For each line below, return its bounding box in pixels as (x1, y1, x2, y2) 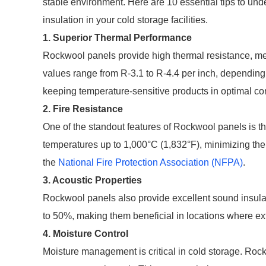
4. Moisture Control (43, 229, 128, 239)
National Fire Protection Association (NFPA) (58, 157, 243, 167)
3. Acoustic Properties (43, 175, 142, 185)
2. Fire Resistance (43, 104, 123, 114)
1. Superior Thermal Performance (43, 33, 192, 43)
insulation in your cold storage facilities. (43, 15, 208, 25)
